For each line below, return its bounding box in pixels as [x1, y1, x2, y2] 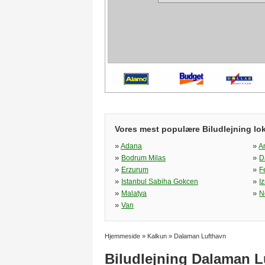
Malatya [121, 189, 147, 198]
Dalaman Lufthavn [174, 232, 226, 240]
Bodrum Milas [121, 154, 166, 162]
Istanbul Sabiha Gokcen [121, 177, 198, 186]
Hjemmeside [105, 232, 140, 240]
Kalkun [147, 232, 167, 240]
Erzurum [121, 166, 148, 174]
